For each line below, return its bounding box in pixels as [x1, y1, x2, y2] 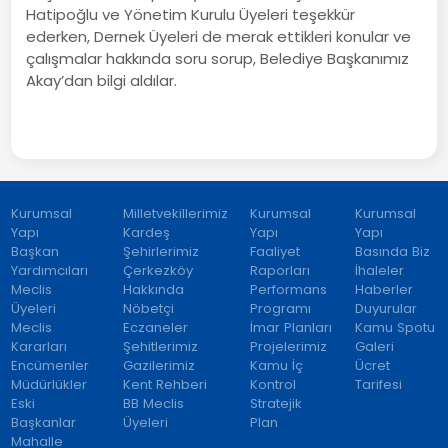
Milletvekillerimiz [122, 203, 228, 223]
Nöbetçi [122, 298, 174, 318]
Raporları [250, 260, 311, 280]
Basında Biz [354, 241, 430, 261]
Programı [250, 298, 312, 318]
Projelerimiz [250, 336, 328, 356]
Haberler [354, 279, 413, 299]
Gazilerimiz [122, 355, 195, 375]
